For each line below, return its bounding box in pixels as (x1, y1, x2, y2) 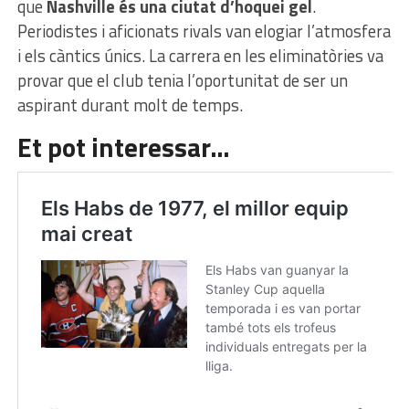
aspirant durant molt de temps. (16, 92, 243, 119)
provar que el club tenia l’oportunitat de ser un (16, 68, 348, 94)
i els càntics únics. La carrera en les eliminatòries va (16, 43, 383, 69)
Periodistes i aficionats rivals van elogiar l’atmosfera (16, 18, 391, 45)
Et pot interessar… (16, 127, 230, 168)
